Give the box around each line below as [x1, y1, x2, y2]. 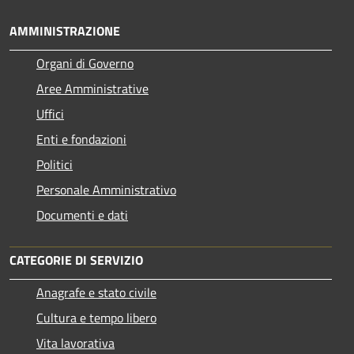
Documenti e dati [36, 205, 128, 224]
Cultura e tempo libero [36, 307, 156, 327]
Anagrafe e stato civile [36, 282, 156, 302]
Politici [36, 154, 73, 174]
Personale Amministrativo [36, 179, 176, 199]
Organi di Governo [36, 53, 134, 73]
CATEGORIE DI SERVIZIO [9, 250, 143, 269]
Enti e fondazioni [36, 129, 126, 149]
